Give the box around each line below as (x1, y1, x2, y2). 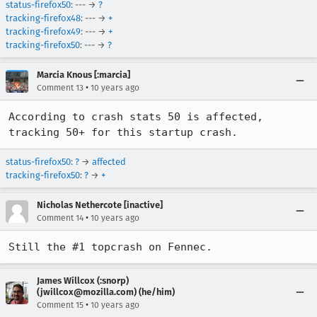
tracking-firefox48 (6, 13, 81, 23)
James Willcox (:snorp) (37, 275, 129, 286)
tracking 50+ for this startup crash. (8, 126, 238, 139)
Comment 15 (37, 300, 83, 310)
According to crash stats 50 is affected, (8, 110, 263, 123)
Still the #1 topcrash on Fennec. (8, 241, 212, 253)
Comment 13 (37, 83, 83, 93)
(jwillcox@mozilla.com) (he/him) (37, 287, 175, 297)
